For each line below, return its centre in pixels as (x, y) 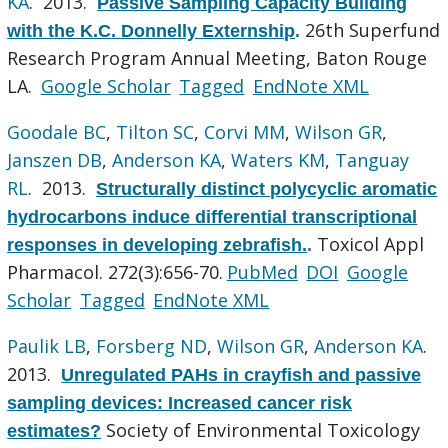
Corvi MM (245, 131)
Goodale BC (57, 131)
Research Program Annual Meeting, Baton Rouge (217, 57)
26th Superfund (373, 29)
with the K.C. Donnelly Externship (151, 30)
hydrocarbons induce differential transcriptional (212, 216)
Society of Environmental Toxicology (263, 429)
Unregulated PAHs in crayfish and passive (241, 374)
